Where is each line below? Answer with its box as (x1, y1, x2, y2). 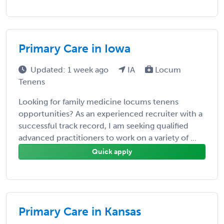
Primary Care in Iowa (18, 41, 130, 55)
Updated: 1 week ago (30, 64, 110, 74)
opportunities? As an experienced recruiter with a (18, 108, 202, 118)
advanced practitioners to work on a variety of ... (18, 132, 196, 142)
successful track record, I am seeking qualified (18, 120, 188, 130)
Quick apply (92, 147, 132, 156)
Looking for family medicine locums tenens (18, 96, 178, 106)
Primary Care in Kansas (18, 204, 141, 218)
